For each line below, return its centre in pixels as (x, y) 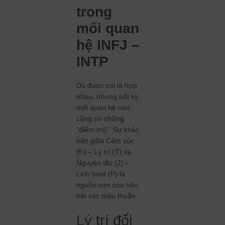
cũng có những (100, 119)
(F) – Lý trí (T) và (104, 152)
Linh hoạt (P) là (101, 174)
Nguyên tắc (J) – (103, 163)
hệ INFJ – (108, 45)
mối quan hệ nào (103, 107)
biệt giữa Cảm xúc (105, 141)
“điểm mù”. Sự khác (108, 130)
